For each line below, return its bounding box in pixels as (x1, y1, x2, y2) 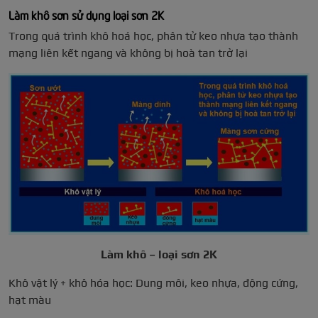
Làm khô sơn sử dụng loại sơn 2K (9, 6, 164, 22)
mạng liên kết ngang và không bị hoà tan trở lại (9, 45, 248, 60)
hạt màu (9, 292, 51, 307)
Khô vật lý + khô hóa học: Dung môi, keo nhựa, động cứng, (9, 275, 298, 290)
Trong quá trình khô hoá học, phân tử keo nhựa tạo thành (9, 28, 298, 43)
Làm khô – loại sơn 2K (101, 247, 217, 261)
